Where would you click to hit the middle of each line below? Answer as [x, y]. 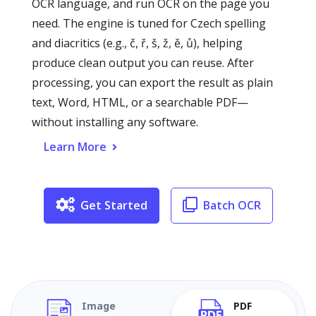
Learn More [75, 147]
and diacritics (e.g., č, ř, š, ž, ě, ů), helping [137, 43]
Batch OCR [232, 205]
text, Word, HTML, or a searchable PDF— [140, 102]
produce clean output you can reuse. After [143, 63]
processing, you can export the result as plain [152, 83]
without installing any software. [115, 122]
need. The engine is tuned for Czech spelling [149, 23]
